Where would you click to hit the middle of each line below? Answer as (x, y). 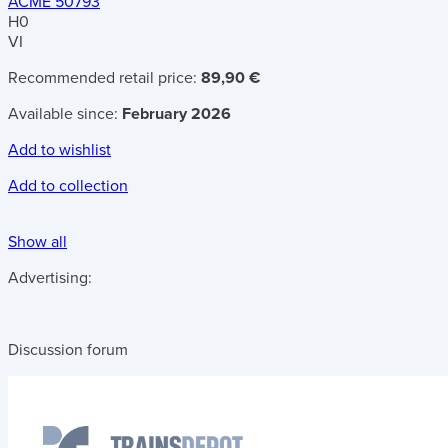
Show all (37, 242)
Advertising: (50, 278)
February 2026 (176, 114)
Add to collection (68, 186)
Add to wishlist (59, 150)
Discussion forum (68, 350)
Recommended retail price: (104, 78)
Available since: (65, 114)
